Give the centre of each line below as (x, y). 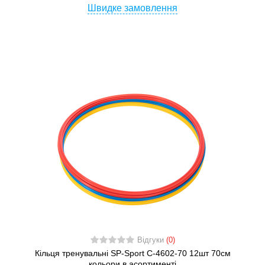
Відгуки (151, 240)
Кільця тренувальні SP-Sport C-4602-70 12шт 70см (132, 253)
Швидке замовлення (132, 8)
